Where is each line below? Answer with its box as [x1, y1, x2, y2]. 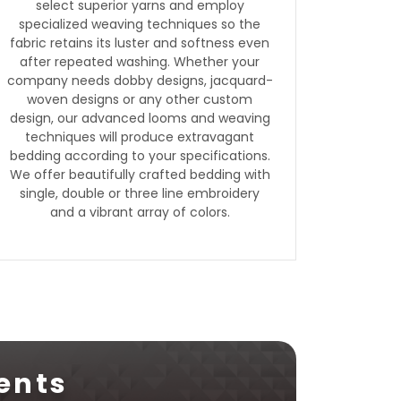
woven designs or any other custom [27, 90, 252, 108]
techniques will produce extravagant [25, 128, 254, 146]
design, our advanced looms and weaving [9, 109, 270, 127]
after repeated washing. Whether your [20, 53, 260, 71]
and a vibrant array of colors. [49, 203, 230, 221]
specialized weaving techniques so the [19, 15, 260, 33]
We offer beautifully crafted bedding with [9, 166, 270, 183]
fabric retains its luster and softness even [10, 34, 269, 52]
